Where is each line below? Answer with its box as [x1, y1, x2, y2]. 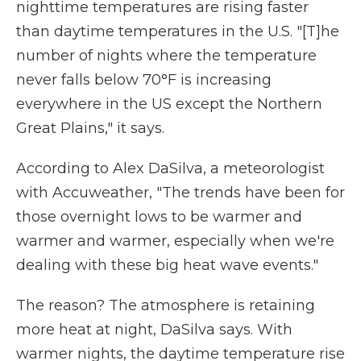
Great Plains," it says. [16, 119, 164, 137]
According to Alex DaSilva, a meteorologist [16, 160, 325, 177]
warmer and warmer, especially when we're [16, 232, 334, 250]
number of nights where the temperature [16, 47, 317, 64]
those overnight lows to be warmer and [16, 208, 302, 226]
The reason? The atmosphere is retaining [16, 297, 315, 314]
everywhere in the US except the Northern [16, 95, 322, 113]
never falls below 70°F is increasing [16, 71, 272, 89]
